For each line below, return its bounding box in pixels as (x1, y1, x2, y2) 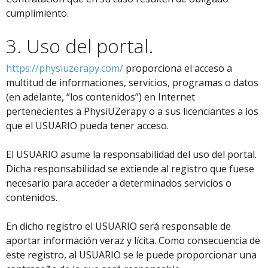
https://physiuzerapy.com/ (6, 62, 123, 75)
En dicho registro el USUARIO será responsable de (6, 220, 231, 233)
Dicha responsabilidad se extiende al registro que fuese (6, 162, 254, 175)
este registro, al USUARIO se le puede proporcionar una (6, 248, 257, 261)
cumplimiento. (6, 7, 69, 20)
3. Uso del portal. (6, 33, 153, 59)
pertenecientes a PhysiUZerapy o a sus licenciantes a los (6, 105, 258, 118)
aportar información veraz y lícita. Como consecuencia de (6, 234, 260, 247)
